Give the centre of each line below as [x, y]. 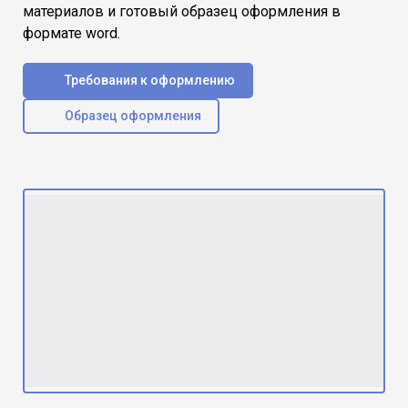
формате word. [71, 33]
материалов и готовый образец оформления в [182, 11]
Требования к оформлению [150, 80]
